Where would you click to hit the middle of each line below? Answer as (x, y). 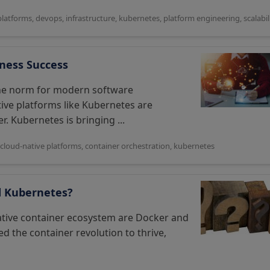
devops (49, 18)
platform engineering (202, 18)
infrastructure (90, 18)
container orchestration (127, 146)
